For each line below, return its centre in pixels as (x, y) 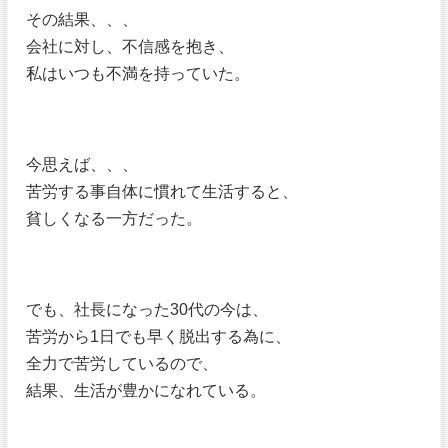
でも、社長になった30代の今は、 (147, 309)
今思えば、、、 (82, 164)
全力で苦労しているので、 (122, 363)
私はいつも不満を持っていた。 (138, 73)
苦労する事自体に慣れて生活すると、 (162, 191)
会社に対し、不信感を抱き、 (130, 46)
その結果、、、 (82, 19)
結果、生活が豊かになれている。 (146, 390)
